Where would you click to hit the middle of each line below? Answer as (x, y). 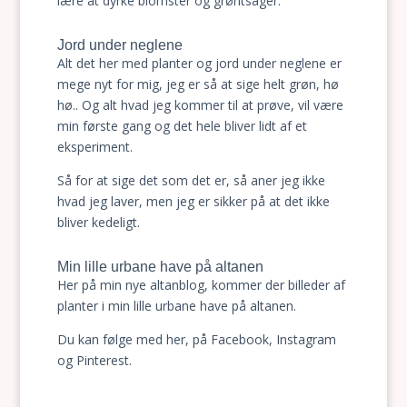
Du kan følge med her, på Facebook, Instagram (196, 339)
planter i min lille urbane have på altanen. (176, 306)
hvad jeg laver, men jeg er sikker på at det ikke (193, 201)
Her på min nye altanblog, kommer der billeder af (201, 285)
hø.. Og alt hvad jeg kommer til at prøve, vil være (200, 105)
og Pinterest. (94, 360)
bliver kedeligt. (98, 222)
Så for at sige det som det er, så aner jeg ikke (191, 180)
